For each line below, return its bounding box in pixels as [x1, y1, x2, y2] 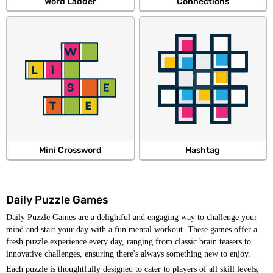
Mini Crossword [38, 145, 102, 155]
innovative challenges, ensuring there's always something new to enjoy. [6, 249, 250, 258]
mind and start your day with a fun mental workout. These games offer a [6, 225, 257, 234]
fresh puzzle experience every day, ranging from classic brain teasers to [6, 237, 251, 246]
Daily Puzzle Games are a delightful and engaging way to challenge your [6, 213, 257, 222]
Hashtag [185, 145, 221, 155]
